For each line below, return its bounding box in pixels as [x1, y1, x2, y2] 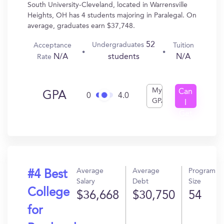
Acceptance [33, 41, 71, 49]
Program [188, 167, 215, 174]
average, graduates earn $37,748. [27, 22, 135, 29]
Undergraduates [92, 41, 146, 48]
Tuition [172, 41, 194, 49]
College [27, 187, 69, 199]
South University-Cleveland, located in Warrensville [27, 1, 187, 8]
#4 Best [27, 169, 67, 181]
